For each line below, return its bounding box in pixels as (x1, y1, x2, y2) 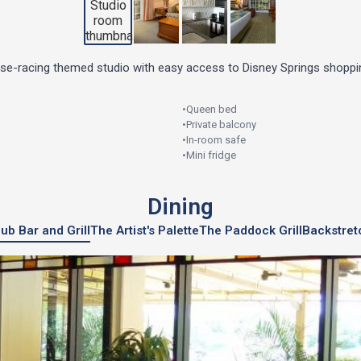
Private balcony (186, 118, 256, 131)
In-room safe (186, 134, 246, 146)
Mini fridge (186, 149, 236, 161)
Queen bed (186, 103, 237, 115)
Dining (147, 193, 214, 220)
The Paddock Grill (198, 223, 302, 238)
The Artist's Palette (89, 223, 199, 238)
